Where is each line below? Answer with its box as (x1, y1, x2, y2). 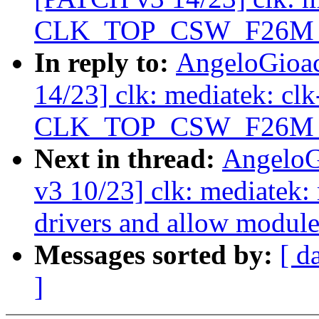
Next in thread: (34, 143, 222, 174)
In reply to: (34, 47, 176, 78)
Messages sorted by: (34, 239, 280, 271)
